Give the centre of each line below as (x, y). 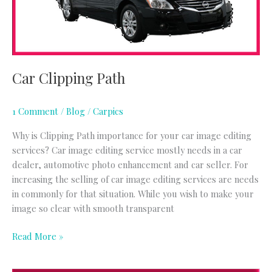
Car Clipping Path (69, 78)
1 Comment (35, 111)
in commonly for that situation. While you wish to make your (133, 194)
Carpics (108, 111)
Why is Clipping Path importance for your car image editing (132, 135)
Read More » (38, 236)
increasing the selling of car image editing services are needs (135, 179)
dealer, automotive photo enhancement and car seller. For (130, 165)
